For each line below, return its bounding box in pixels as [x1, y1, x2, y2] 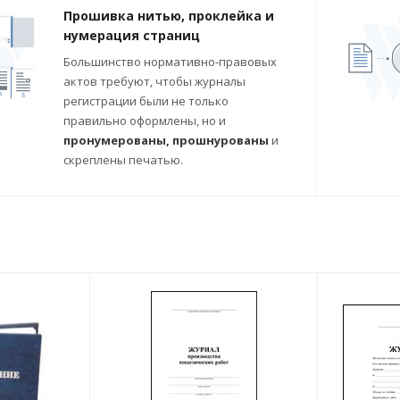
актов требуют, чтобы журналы [63, 73, 246, 89]
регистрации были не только [63, 93, 229, 109]
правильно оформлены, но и [63, 112, 226, 129]
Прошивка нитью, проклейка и [63, 7, 274, 24]
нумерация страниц [63, 27, 200, 44]
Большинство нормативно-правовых [63, 54, 277, 70]
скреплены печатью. [63, 152, 183, 168]
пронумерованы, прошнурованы [63, 132, 269, 148]
